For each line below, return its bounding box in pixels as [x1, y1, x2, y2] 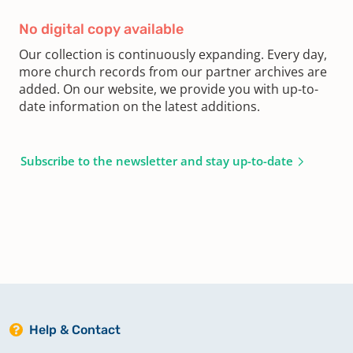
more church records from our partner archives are [19, 62, 327, 80]
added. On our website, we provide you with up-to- [19, 80, 318, 98]
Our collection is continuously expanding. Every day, [19, 45, 327, 63]
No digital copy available [19, 20, 184, 38]
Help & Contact [29, 321, 121, 337]
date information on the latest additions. [19, 97, 260, 115]
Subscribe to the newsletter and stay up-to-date [20, 152, 293, 169]
